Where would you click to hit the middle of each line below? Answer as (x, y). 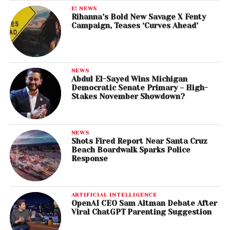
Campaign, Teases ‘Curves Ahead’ (135, 26)
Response (89, 159)
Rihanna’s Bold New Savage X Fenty (138, 17)
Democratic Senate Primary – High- (139, 88)
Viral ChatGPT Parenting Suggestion (141, 212)
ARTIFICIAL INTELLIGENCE (114, 195)
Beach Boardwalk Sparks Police (131, 150)
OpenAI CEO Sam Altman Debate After (144, 203)
